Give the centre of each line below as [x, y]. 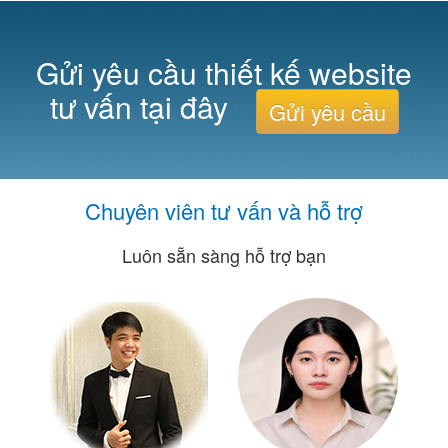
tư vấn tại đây [142, 107]
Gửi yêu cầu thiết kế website [224, 72]
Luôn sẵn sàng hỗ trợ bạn [224, 255]
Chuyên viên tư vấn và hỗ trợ [224, 210]
